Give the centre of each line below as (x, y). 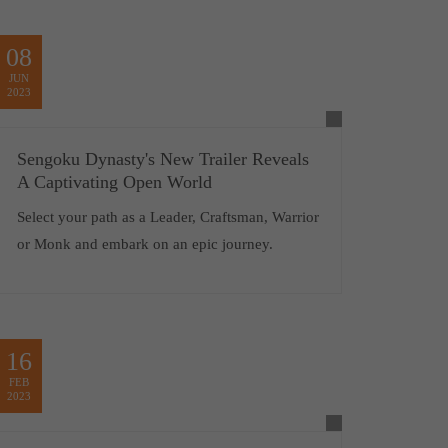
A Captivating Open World (114, 182)
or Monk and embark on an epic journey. (144, 244)
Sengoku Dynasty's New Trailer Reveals (162, 159)
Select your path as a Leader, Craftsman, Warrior (167, 217)
